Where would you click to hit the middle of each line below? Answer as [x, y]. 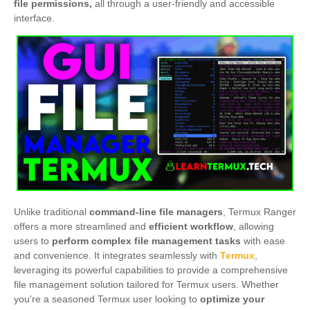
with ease [264, 241]
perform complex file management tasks [148, 241]
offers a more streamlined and [81, 226]
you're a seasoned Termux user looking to [107, 299]
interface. [34, 18]
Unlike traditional [50, 212]
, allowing [254, 226]
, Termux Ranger [259, 212]
